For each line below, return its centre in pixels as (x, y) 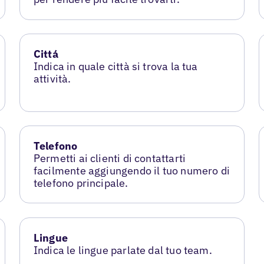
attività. (52, 79)
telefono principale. (81, 183)
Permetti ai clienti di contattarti (110, 159)
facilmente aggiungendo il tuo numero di (131, 171)
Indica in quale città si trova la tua (115, 67)
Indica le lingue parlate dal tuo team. (123, 250)
